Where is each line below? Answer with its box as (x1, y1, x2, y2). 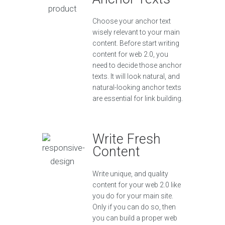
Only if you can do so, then (92, 203, 176, 211)
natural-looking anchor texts (92, 83, 181, 92)
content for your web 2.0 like (92, 181, 181, 189)
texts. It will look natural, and (92, 72, 180, 81)
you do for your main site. (92, 192, 173, 200)
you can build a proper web (92, 214, 177, 222)
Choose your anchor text (92, 17, 171, 26)
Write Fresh (92, 131, 161, 148)
